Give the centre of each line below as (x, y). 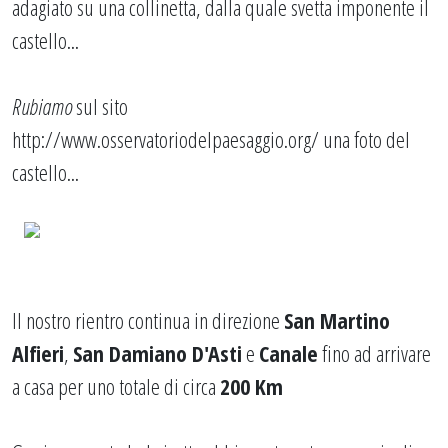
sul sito (100, 106)
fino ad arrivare (374, 353)
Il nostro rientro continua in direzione (148, 320)
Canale (288, 353)
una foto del (364, 139)
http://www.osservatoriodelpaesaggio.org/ (165, 139)
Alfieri (38, 353)
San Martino (337, 320)
